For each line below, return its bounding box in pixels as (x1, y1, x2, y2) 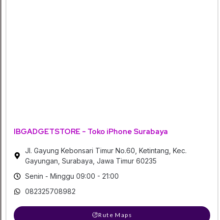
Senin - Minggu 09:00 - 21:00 (25, 172, 119, 181)
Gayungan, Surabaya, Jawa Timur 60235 (25, 157, 157, 165)
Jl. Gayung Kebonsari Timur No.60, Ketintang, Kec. (25, 146, 187, 155)
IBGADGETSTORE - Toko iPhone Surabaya (14, 127, 168, 137)
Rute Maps (98, 211, 132, 219)
